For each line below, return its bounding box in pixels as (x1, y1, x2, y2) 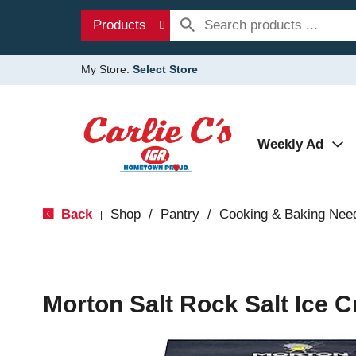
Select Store (133, 63, 198, 75)
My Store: (81, 63, 133, 75)
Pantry (160, 207, 199, 222)
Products (93, 17, 146, 33)
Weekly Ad (257, 137, 323, 152)
